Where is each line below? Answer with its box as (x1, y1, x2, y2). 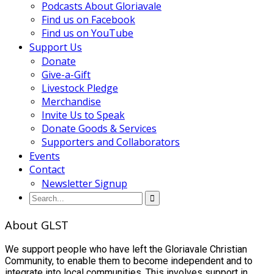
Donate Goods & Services (42, 122, 157, 135)
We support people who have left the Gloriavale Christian (5, 243, 247, 256)
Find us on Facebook (42, 13, 135, 26)
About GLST (5, 217, 68, 232)
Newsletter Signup (42, 177, 127, 190)
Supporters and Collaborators (42, 135, 180, 149)
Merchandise (42, 95, 101, 108)
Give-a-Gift (42, 68, 91, 81)
